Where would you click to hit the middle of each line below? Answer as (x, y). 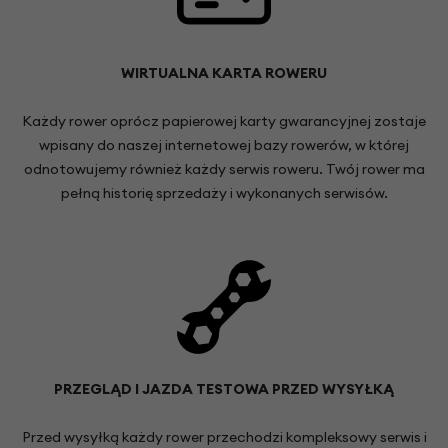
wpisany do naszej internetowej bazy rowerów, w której (224, 145)
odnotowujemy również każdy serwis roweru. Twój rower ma (224, 169)
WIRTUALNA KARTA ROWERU (224, 73)
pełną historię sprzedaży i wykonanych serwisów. (224, 193)
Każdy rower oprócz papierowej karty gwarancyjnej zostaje (224, 121)
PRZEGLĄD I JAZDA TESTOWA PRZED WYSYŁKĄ (224, 389)
